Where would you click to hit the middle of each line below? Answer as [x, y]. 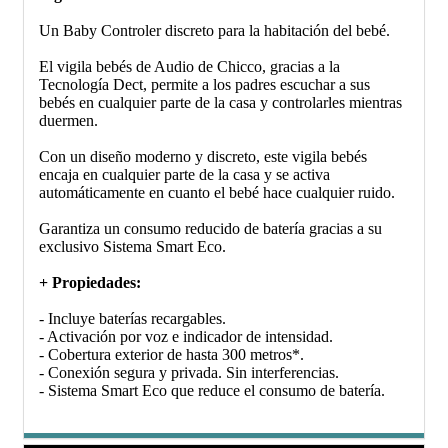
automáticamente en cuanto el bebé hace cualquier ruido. [221, 193]
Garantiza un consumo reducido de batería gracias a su [210, 229]
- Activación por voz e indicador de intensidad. [186, 337]
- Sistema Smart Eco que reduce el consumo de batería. [212, 391]
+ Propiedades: [90, 283]
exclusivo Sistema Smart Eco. [136, 247]
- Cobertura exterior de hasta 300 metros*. [171, 355]
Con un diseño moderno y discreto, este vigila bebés [203, 157]
